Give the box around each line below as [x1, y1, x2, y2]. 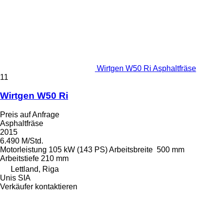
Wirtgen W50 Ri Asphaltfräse [97, 64, 196, 73]
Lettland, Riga [11, 164, 59, 173]
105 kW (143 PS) [49, 145, 108, 154]
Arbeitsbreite [109, 145, 153, 154]
